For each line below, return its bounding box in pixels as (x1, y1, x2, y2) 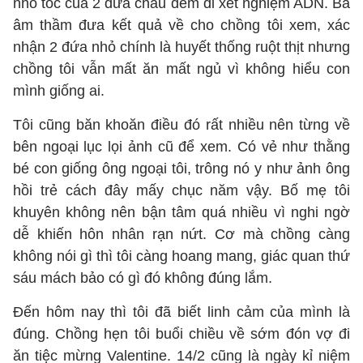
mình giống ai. (13, 83, 105, 99)
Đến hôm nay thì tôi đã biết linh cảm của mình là (13, 304, 350, 320)
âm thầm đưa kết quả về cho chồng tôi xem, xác (13, 17, 350, 33)
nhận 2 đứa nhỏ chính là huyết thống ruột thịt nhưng (13, 39, 350, 55)
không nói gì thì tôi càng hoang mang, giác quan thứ (13, 248, 350, 264)
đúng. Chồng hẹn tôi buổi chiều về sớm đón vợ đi (13, 326, 350, 342)
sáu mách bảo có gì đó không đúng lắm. (13, 270, 272, 286)
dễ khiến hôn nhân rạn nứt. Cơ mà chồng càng (13, 226, 350, 242)
